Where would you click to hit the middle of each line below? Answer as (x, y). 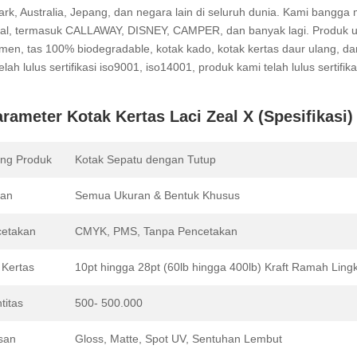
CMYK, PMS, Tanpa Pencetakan (156, 231)
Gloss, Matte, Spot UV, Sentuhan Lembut (178, 338)
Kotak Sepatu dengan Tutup (145, 159)
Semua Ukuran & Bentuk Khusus (157, 195)
